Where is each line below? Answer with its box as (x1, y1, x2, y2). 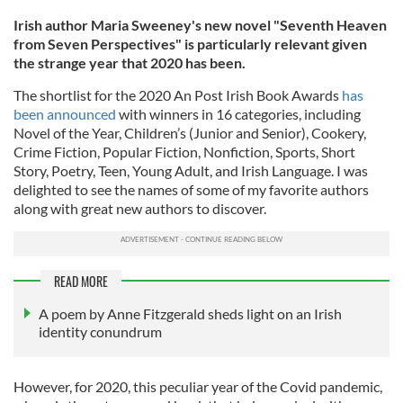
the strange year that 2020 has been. (13, 54, 246, 71)
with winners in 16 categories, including (116, 105, 361, 122)
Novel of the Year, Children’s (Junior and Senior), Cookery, (13, 124, 366, 141)
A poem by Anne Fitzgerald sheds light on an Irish (39, 305, 342, 323)
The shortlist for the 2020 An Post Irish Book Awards (13, 86, 342, 103)
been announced (13, 105, 116, 122)
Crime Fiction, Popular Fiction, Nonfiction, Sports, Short (13, 143, 355, 160)
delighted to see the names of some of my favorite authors (13, 181, 369, 198)
